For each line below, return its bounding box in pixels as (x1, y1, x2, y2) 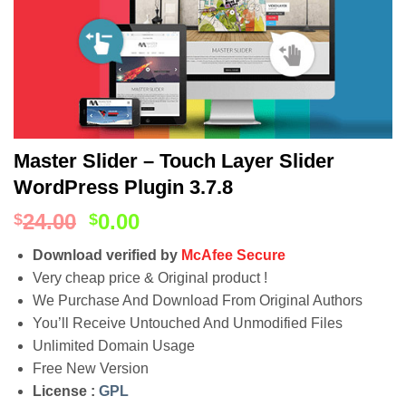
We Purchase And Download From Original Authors (32, 293, 362, 308)
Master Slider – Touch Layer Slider (14, 150, 334, 172)
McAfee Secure (180, 247, 285, 263)
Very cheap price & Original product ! (32, 270, 267, 285)
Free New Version (32, 361, 149, 376)
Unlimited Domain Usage (32, 338, 195, 353)
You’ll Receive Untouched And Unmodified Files (32, 315, 343, 331)
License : (32, 383, 99, 399)
